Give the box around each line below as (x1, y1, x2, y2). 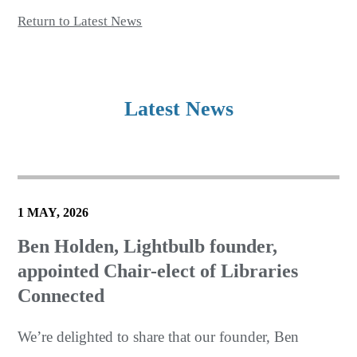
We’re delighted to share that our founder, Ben (18, 328, 300, 346)
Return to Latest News (18, 14, 143, 29)
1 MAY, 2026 (18, 206, 89, 220)
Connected (18, 285, 105, 307)
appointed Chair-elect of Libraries (18, 261, 299, 282)
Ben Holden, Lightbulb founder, (18, 236, 278, 257)
